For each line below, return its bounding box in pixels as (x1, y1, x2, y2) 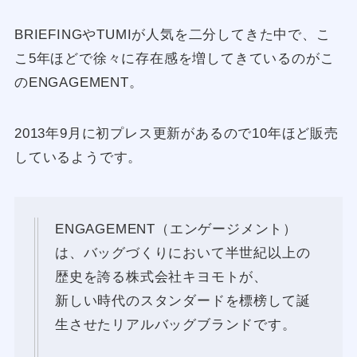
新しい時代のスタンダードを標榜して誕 (54, 292, 311, 308)
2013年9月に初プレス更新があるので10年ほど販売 (14, 126, 339, 142)
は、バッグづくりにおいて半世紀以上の (54, 245, 311, 261)
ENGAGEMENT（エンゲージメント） (54, 221, 298, 237)
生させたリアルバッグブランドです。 (54, 316, 296, 332)
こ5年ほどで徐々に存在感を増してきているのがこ (14, 51, 335, 67)
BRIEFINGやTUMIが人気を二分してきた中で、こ (14, 27, 331, 43)
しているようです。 (14, 150, 143, 166)
